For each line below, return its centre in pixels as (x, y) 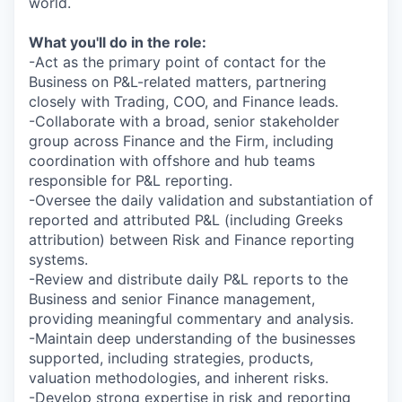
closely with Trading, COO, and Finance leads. (184, 101)
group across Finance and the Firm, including (181, 140)
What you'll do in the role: (118, 42)
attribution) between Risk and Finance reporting (192, 239)
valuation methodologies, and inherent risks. (179, 377)
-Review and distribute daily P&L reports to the (188, 279)
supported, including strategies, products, (171, 358)
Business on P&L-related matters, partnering (178, 81)
